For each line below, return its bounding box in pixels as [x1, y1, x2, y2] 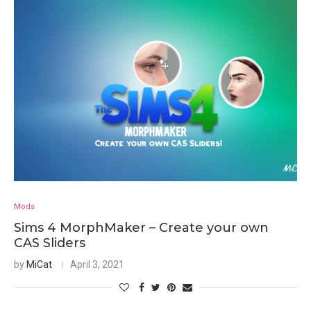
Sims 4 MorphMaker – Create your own [14, 220, 269, 235]
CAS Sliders [14, 235, 85, 251]
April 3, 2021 [70, 259, 124, 270]
